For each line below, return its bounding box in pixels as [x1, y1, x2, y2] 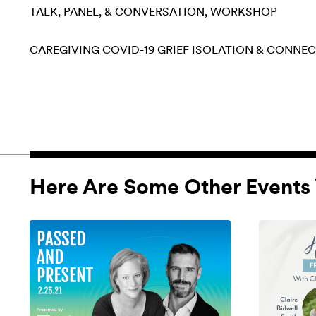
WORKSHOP [210, 5, 277, 19]
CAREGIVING [30, 43, 99, 57]
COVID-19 [102, 43, 154, 57]
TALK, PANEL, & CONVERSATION [30, 5, 205, 19]
